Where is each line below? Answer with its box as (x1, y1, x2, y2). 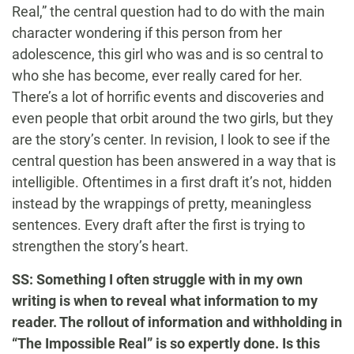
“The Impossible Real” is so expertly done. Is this (12, 335, 320, 352)
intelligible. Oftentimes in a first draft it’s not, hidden (12, 174, 332, 190)
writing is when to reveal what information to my (12, 292, 318, 309)
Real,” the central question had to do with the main (12, 3, 325, 20)
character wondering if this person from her (12, 24, 282, 41)
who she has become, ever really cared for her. (12, 67, 303, 84)
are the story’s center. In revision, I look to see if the (12, 131, 330, 148)
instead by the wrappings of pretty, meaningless (12, 195, 311, 212)
